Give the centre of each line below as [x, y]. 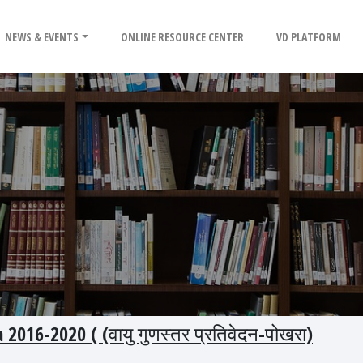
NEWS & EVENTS [42, 36]
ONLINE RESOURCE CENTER [183, 36]
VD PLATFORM [309, 36]
